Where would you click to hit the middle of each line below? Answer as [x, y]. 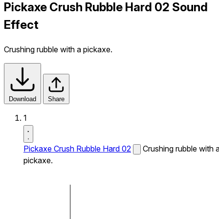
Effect [21, 24]
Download [22, 99]
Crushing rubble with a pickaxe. [58, 49]
